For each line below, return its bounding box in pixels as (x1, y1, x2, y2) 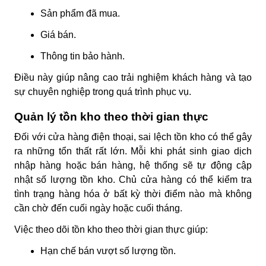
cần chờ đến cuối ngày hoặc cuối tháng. (14, 202, 182, 213)
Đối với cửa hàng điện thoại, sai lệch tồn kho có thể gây (14, 131, 252, 142)
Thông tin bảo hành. (40, 50, 125, 61)
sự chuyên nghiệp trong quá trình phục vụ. (14, 86, 191, 97)
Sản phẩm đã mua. (40, 8, 120, 18)
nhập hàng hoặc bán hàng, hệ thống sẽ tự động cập (14, 160, 252, 170)
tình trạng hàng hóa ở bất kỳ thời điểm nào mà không (14, 188, 252, 199)
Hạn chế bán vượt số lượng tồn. (40, 245, 176, 256)
